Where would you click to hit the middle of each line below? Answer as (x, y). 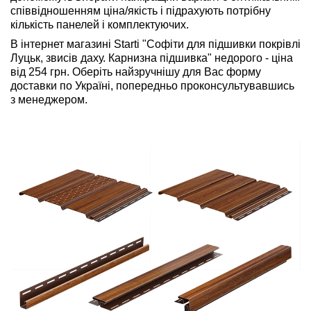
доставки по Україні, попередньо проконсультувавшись (152, 85)
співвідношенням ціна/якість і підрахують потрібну (141, 10)
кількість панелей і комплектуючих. (100, 24)
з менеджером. (49, 99)
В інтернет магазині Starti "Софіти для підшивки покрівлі (155, 44)
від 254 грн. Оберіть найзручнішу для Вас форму (136, 72)
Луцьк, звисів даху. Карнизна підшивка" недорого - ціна (152, 58)
